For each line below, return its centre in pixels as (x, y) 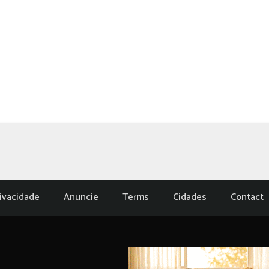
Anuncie (81, 197)
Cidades (190, 197)
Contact (247, 197)
